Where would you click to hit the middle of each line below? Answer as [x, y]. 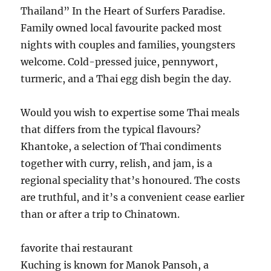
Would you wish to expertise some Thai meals [130, 113]
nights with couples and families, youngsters [128, 45]
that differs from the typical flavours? [111, 129]
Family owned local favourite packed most [122, 28]
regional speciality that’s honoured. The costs [131, 180]
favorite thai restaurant [77, 248]
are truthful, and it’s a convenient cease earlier [133, 197]
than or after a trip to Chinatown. [100, 214]
